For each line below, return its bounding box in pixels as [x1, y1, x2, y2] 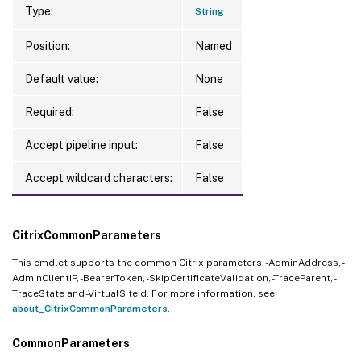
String [195, 5, 224, 17]
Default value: [25, 72, 98, 85]
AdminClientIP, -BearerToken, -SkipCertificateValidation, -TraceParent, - [12, 272, 337, 284]
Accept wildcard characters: [25, 171, 172, 185]
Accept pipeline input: [25, 138, 138, 151]
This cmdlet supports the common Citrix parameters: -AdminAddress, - [12, 256, 345, 268]
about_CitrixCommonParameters [12, 302, 168, 314]
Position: [25, 39, 70, 52]
